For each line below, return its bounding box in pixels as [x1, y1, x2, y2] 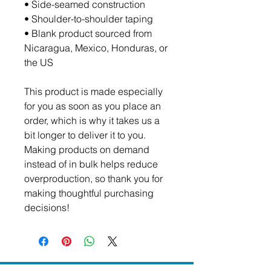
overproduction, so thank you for [24, 172, 163, 184]
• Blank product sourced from [24, 27, 152, 39]
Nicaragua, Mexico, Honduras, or [24, 42, 168, 54]
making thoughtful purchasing [24, 187, 154, 199]
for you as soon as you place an [24, 100, 161, 112]
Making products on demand [24, 143, 149, 155]
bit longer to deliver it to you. [24, 129, 146, 141]
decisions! [24, 201, 70, 214]
